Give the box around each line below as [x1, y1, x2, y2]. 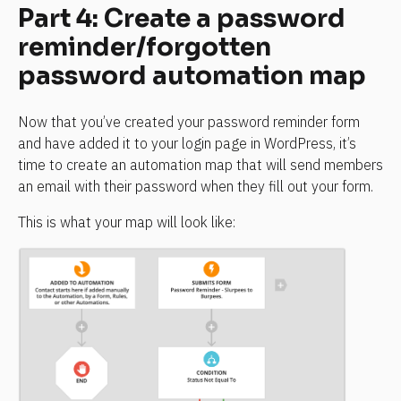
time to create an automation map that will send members [18, 156, 383, 175]
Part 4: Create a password [18, 2, 346, 34]
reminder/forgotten [18, 30, 271, 63]
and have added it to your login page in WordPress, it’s [18, 134, 356, 153]
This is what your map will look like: [18, 213, 235, 232]
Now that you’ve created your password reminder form [18, 113, 360, 132]
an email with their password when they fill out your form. [18, 177, 373, 196]
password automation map [18, 59, 366, 91]
